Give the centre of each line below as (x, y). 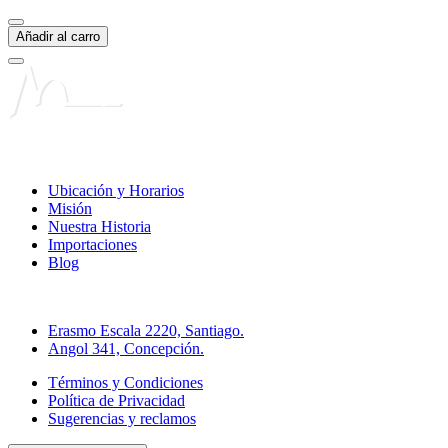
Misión (70, 208)
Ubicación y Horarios (116, 190)
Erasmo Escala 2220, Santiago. (146, 330)
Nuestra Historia (99, 226)
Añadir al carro (58, 37)
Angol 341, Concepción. (126, 348)
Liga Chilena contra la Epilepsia (109, 156)
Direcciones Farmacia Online (100, 296)
